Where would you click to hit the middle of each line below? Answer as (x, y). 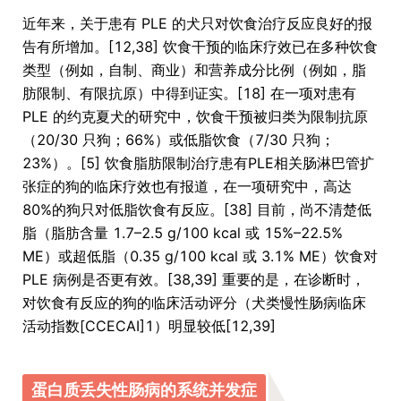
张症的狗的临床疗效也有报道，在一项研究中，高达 (187, 187)
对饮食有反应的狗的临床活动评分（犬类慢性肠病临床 (194, 303)
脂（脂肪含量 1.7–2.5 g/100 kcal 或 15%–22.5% (183, 233)
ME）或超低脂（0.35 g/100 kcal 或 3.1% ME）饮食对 (200, 256)
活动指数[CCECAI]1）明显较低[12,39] (149, 326)
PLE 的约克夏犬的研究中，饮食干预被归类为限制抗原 (195, 117)
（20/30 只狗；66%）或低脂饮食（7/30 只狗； (179, 140)
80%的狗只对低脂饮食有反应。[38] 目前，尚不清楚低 (197, 210)
